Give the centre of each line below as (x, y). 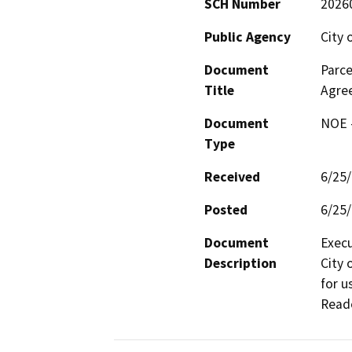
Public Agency (247, 37)
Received (232, 176)
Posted (226, 209)
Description (240, 263)
